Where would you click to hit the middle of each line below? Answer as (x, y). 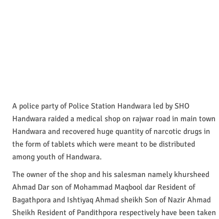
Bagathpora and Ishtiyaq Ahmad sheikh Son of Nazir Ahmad (111, 200)
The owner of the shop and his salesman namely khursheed (111, 174)
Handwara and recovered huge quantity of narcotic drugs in (111, 131)
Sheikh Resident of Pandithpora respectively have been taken (114, 212)
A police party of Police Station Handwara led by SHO (101, 106)
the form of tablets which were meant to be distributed (104, 144)
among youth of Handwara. (57, 157)
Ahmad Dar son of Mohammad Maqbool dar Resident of (104, 187)
